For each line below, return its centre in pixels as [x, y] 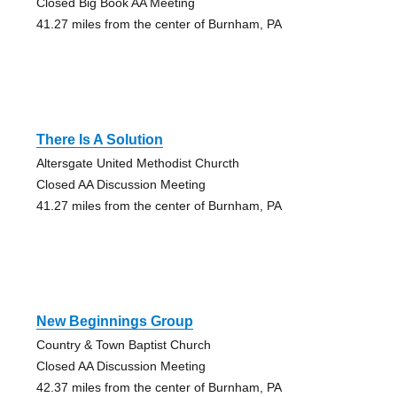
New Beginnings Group [114, 321]
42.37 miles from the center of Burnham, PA [159, 387]
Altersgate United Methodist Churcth [137, 163]
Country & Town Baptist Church [123, 344]
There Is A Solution [99, 139]
